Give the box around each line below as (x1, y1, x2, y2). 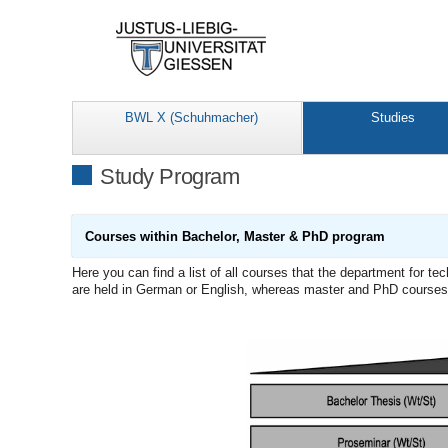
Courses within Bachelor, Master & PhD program (84, 228, 385, 244)
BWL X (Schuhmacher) (125, 110, 258, 126)
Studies (371, 110, 416, 126)
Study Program (100, 164, 240, 190)
